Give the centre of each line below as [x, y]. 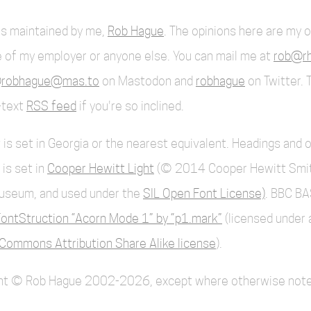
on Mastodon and [148, 81]
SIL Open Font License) [204, 193]
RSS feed [51, 106]
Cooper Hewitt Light [101, 168]
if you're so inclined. [130, 106]
